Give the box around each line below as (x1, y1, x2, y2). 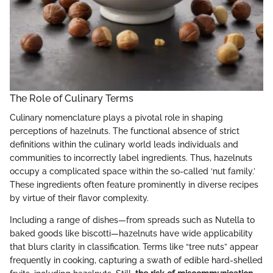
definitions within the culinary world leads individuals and (10, 140, 238, 150)
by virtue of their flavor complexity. (10, 193, 149, 204)
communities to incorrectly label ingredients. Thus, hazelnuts (10, 153, 252, 163)
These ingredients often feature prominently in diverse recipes (10, 180, 258, 190)
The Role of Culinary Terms (10, 93, 133, 105)
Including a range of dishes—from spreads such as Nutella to (10, 215, 255, 225)
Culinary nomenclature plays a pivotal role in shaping (10, 113, 223, 123)
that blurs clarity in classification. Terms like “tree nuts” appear (10, 242, 258, 252)
